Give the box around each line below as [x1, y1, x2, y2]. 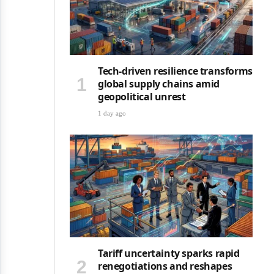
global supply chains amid [98, 77, 220, 91]
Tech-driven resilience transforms [98, 64, 253, 78]
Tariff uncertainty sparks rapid [98, 246, 240, 261]
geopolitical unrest [98, 90, 186, 104]
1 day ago [98, 109, 126, 117]
